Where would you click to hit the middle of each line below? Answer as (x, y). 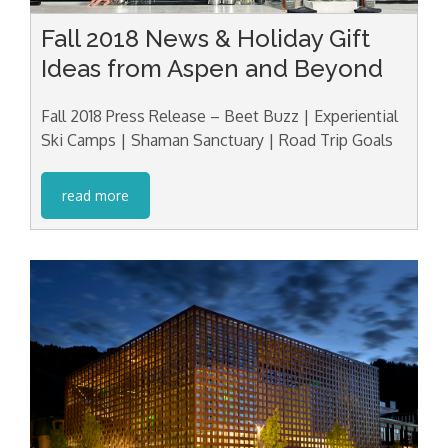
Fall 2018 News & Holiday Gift (205, 38)
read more (95, 195)
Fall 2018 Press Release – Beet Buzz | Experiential (219, 115)
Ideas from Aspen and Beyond (212, 68)
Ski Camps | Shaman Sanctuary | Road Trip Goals (217, 139)
